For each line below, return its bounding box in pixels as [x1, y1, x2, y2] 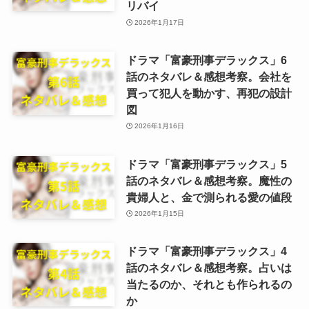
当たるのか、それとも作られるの [126, 278, 292, 291]
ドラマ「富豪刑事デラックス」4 [126, 245, 287, 258]
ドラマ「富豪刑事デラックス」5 [126, 157, 287, 170]
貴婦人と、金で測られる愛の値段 [126, 190, 292, 203]
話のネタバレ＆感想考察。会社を [126, 70, 292, 83]
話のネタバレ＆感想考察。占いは [126, 261, 292, 275]
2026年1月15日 [134, 210, 185, 218]
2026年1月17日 [134, 18, 185, 26]
